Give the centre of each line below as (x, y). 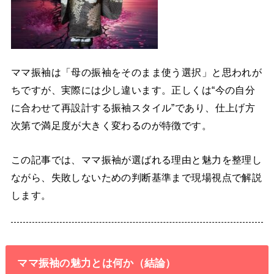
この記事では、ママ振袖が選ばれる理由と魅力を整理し (136, 159)
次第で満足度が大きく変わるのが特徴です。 (111, 126)
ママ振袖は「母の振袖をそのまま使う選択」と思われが (136, 72)
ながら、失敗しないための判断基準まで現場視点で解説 (136, 177)
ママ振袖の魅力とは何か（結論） (97, 263)
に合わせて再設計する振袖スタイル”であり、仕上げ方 (133, 108)
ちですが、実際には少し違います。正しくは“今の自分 (133, 90)
